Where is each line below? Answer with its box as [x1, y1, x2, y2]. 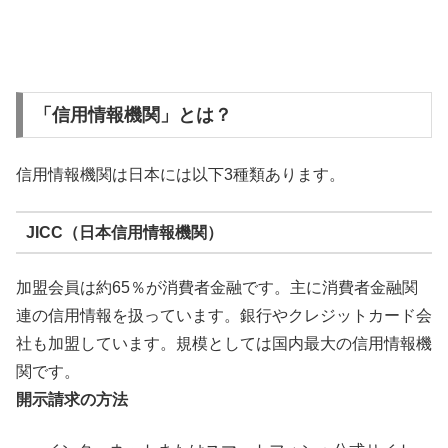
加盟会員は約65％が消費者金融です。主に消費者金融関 [16, 279, 418, 297]
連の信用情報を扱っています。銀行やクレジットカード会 [16, 307, 432, 325]
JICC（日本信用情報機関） [25, 223, 223, 241]
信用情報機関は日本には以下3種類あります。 [16, 165, 345, 183]
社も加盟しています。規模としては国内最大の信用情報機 [16, 335, 432, 353]
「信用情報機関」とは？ [33, 105, 232, 126]
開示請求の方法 [16, 391, 128, 409]
